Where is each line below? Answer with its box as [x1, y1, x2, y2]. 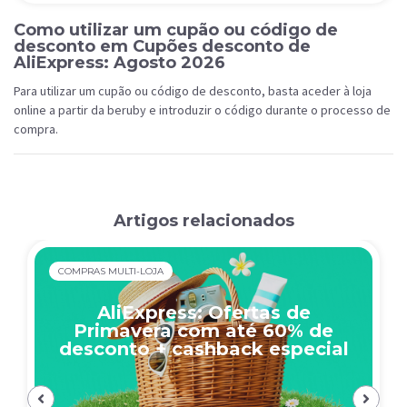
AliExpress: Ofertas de [96, 302, 311, 323]
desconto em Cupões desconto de [14, 36, 311, 56]
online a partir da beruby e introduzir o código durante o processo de [14, 102, 391, 118]
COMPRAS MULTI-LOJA [58, 265, 164, 277]
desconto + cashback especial [58, 338, 349, 360]
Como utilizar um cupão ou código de [14, 20, 338, 40]
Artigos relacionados [113, 211, 294, 231]
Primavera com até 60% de [74, 320, 333, 342]
